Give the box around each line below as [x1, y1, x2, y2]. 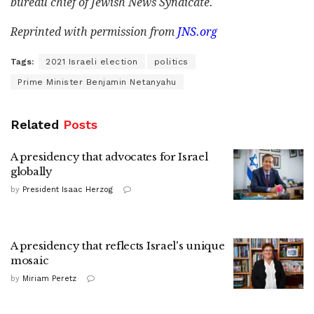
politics [153, 57, 189, 67]
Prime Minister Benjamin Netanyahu [18, 77, 177, 88]
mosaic [11, 254, 54, 268]
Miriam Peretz [22, 274, 76, 284]
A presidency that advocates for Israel [11, 150, 208, 164]
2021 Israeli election [46, 57, 138, 67]
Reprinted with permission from [11, 25, 175, 39]
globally [11, 165, 53, 179]
